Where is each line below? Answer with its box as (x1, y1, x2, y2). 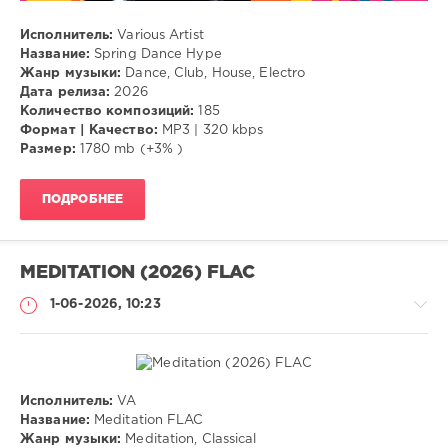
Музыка (50, 407, 102, 419)
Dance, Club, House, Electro (121, 68, 306, 80)
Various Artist (113, 30, 204, 42)
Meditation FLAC (89, 415, 204, 427)
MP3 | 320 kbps (157, 125, 264, 137)
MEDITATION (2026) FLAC (20, 264, 255, 281)
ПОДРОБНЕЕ (42, 193, 123, 205)
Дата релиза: (20, 87, 111, 99)
